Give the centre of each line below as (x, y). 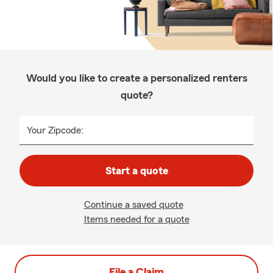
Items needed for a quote (136, 219)
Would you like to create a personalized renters (136, 78)
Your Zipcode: (55, 130)
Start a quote (136, 171)
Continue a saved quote (133, 205)
